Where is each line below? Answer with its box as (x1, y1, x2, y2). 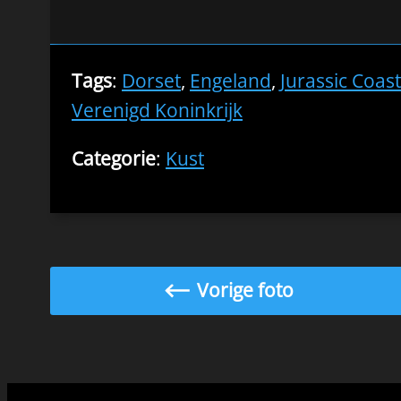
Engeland (190, 68, 271, 93)
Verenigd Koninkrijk (72, 98, 243, 123)
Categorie (72, 145, 156, 171)
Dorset (122, 68, 181, 93)
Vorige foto (196, 277, 294, 303)
